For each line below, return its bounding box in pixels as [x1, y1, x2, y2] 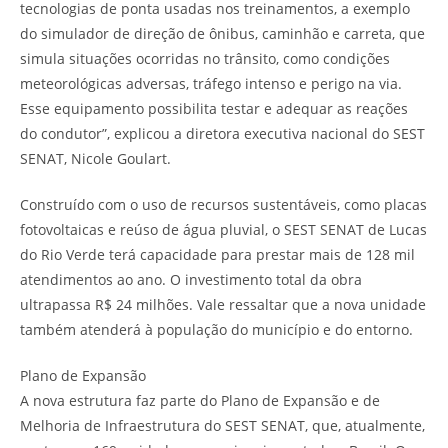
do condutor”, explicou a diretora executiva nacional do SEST [20, 123, 425, 143]
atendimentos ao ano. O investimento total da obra [20, 269, 362, 289]
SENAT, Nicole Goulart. [20, 148, 171, 168]
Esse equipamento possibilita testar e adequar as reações [20, 98, 408, 118]
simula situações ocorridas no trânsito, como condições [20, 48, 390, 68]
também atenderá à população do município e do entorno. [20, 319, 413, 339]
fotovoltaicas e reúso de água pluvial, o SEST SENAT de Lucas [20, 219, 427, 239]
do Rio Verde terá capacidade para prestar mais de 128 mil [20, 244, 415, 264]
